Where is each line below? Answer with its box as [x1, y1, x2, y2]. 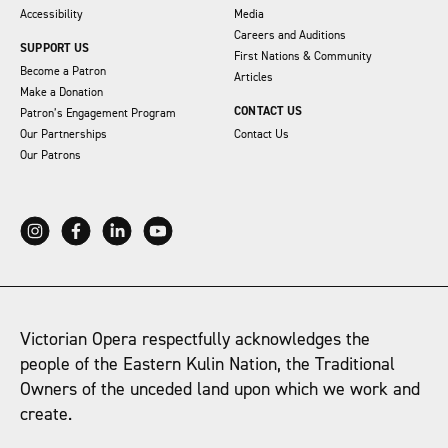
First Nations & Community [234, 49, 372, 65]
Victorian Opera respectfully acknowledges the [20, 328, 370, 352]
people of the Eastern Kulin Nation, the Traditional [20, 353, 395, 377]
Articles [234, 70, 273, 86]
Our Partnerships [20, 127, 107, 143]
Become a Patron [20, 64, 106, 80]
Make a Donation [20, 85, 103, 101]
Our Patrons [20, 148, 81, 164]
